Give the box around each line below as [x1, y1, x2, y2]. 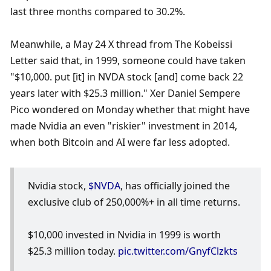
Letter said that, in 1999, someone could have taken [10, 54, 246, 68]
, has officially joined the [120, 178, 230, 192]
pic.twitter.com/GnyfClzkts [117, 244, 238, 258]
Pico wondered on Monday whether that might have [10, 103, 250, 117]
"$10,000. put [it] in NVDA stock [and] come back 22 [10, 70, 244, 84]
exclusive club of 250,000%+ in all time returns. [27, 195, 240, 209]
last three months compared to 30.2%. [10, 4, 186, 18]
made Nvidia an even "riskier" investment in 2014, [10, 119, 238, 133]
